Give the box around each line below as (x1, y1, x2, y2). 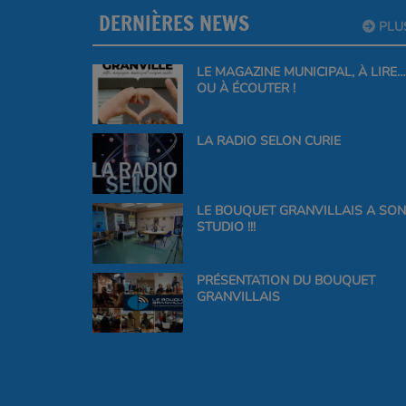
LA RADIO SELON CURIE (196, 132, 341, 150)
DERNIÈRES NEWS (99, 7, 249, 38)
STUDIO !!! (196, 218, 256, 236)
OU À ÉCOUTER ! (196, 79, 299, 97)
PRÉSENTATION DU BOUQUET (196, 271, 375, 289)
